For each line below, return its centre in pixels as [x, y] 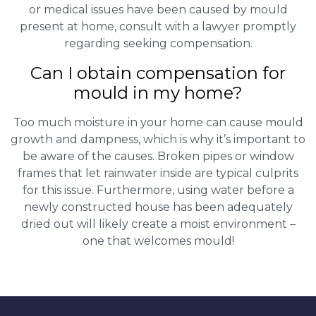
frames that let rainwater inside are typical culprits [158, 173]
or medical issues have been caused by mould [158, 9]
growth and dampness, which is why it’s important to [158, 139]
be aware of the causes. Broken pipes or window [158, 156]
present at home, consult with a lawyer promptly [158, 26]
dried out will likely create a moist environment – [158, 224]
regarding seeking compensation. [158, 43]
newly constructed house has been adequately [158, 207]
